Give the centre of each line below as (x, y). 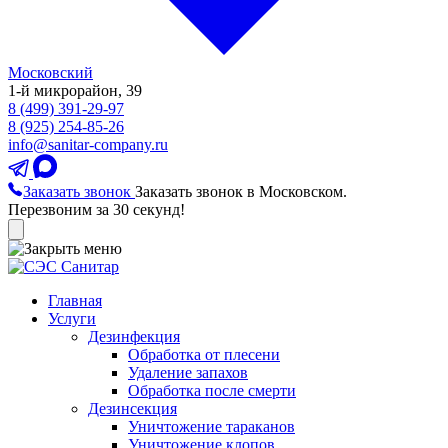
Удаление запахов (188, 372)
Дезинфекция (134, 336)
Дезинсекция (132, 408)
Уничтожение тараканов (211, 426)
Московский (50, 72)
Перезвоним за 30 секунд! (96, 209)
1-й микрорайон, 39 (75, 90)
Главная (75, 300)
